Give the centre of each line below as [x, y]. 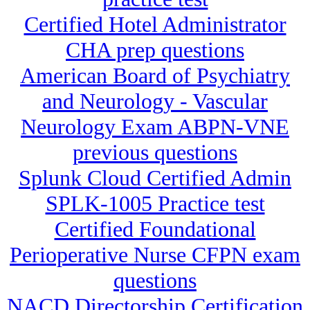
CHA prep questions [155, 50]
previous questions [155, 153]
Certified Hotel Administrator [155, 25]
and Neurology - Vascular [155, 101]
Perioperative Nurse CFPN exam [155, 255]
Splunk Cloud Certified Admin [155, 178]
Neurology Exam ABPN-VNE [155, 127]
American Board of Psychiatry [155, 76]
